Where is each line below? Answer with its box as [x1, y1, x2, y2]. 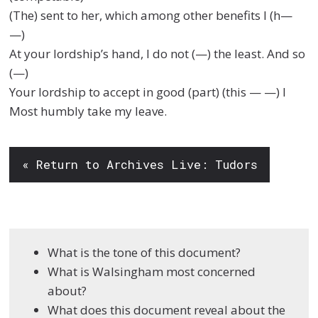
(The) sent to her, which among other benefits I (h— [9, 6, 293, 23]
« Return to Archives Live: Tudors [21, 156, 258, 173]
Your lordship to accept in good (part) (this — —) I [9, 83, 287, 100]
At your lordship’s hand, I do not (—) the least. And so [9, 45, 306, 62]
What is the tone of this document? [48, 244, 241, 261]
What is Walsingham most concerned [48, 263, 256, 280]
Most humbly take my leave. [9, 102, 168, 119]
